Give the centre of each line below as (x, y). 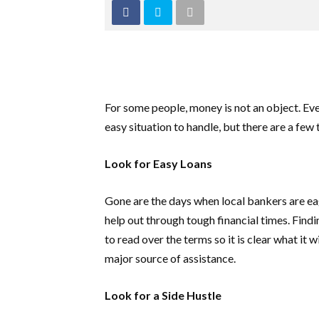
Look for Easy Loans (158, 163)
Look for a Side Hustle (163, 295)
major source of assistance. (170, 258)
